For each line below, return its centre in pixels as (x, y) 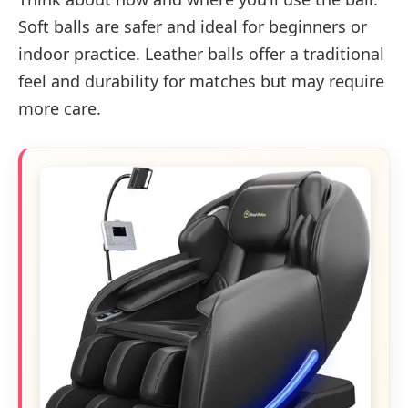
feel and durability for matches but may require (201, 82)
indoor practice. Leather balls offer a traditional (201, 54)
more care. (60, 109)
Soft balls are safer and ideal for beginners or (193, 27)
